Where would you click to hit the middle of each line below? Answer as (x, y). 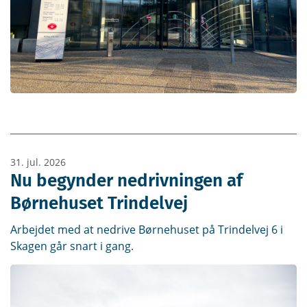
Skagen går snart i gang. (72, 246)
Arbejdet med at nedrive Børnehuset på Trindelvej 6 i (147, 230)
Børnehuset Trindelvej (99, 204)
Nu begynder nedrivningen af (126, 181)
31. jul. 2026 (38, 162)
